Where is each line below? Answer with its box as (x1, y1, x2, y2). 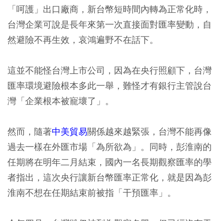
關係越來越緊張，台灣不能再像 (87, 126, 212, 137)
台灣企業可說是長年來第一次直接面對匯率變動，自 (7, 19, 212, 30)
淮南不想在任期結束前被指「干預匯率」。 (7, 187, 176, 198)
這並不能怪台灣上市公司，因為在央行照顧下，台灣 (7, 65, 212, 76)
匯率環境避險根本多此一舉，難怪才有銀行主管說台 (7, 80, 212, 91)
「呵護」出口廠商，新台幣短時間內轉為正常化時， (7, 3, 212, 15)
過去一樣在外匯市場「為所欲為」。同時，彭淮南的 (7, 141, 212, 152)
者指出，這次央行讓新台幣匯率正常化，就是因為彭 (7, 172, 212, 183)
